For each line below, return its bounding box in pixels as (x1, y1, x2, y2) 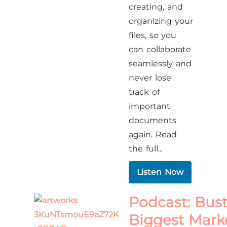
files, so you (129, 30, 177, 40)
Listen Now (137, 167, 183, 177)
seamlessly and (129, 59, 192, 68)
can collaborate (129, 45, 191, 54)
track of (129, 87, 160, 97)
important (129, 101, 171, 111)
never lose (129, 73, 171, 83)
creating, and (129, 2, 183, 12)
